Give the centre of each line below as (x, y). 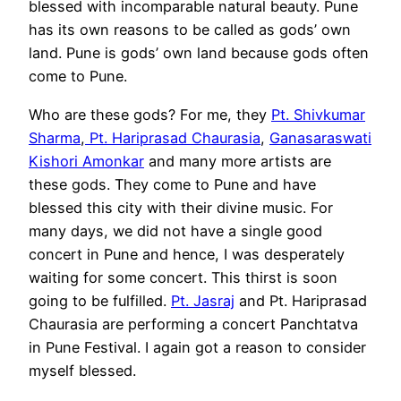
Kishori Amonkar (86, 161)
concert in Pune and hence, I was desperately (187, 254)
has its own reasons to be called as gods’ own (190, 30)
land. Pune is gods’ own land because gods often (199, 53)
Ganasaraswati (320, 137)
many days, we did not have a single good (175, 230)
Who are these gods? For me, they (150, 114)
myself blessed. (82, 370)
